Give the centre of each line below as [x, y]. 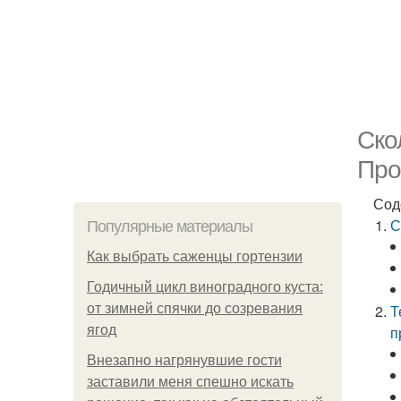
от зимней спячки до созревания [195, 308]
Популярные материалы [170, 226]
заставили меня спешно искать [190, 382]
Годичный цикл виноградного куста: [205, 287]
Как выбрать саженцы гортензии [195, 256]
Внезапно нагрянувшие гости [184, 360]
